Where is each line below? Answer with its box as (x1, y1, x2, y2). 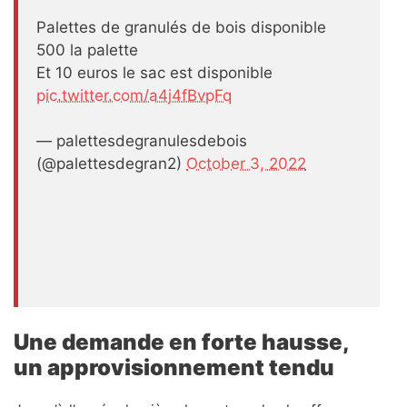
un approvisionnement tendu (14, 354, 334, 382)
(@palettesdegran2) (36, 154, 186, 174)
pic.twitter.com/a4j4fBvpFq (36, 85, 232, 104)
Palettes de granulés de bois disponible (36, 17, 326, 36)
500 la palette (36, 40, 138, 59)
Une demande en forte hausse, (14, 329, 349, 356)
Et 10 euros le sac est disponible (36, 63, 273, 82)
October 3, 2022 (186, 154, 306, 174)
